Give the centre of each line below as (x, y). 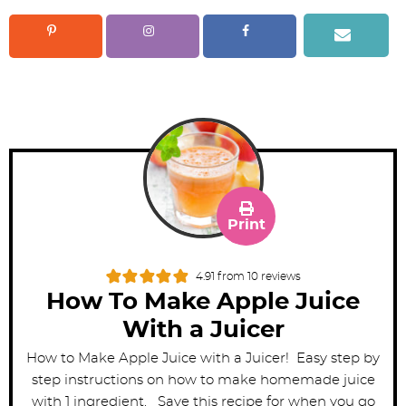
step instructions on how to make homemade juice (203, 381)
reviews (280, 277)
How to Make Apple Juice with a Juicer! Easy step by (203, 359)
